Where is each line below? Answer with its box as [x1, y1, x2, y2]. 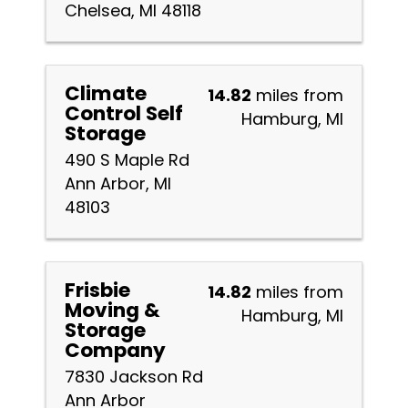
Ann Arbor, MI [65, 172, 171, 195]
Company [65, 336, 166, 364]
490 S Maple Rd [65, 148, 189, 171]
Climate [65, 79, 147, 107]
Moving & [65, 296, 160, 324]
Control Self [65, 99, 183, 127]
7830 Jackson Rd [65, 365, 203, 388]
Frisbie [65, 276, 130, 304]
